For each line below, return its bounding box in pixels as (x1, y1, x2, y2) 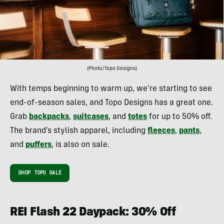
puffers (25, 141, 51, 149)
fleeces (147, 127, 175, 135)
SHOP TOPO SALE (18, 169, 62, 176)
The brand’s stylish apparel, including (10, 127, 147, 135)
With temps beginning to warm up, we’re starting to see (10, 85, 212, 93)
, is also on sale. (51, 141, 109, 149)
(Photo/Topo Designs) (87, 66, 137, 72)
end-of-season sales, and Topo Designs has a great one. (10, 99, 213, 107)
